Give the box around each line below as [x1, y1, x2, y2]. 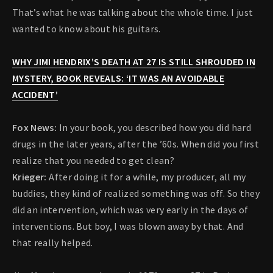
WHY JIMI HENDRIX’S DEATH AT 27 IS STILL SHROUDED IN [12, 55, 255, 68]
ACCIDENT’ [12, 88, 58, 101]
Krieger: [12, 171, 49, 183]
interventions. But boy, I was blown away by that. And [12, 220, 244, 233]
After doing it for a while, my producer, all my [49, 171, 246, 183]
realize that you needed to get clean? [12, 154, 174, 167]
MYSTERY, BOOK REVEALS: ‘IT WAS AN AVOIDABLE [12, 72, 225, 85]
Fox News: [12, 121, 59, 134]
